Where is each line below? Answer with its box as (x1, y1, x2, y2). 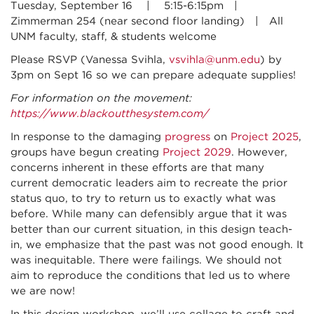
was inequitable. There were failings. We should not (11, 254, 282, 267)
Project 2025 (231, 130, 299, 144)
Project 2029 (163, 146, 231, 159)
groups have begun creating (11, 146, 163, 159)
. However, (231, 146, 287, 159)
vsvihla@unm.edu (169, 53, 260, 67)
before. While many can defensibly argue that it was (11, 207, 287, 221)
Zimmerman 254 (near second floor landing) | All (11, 15, 283, 28)
